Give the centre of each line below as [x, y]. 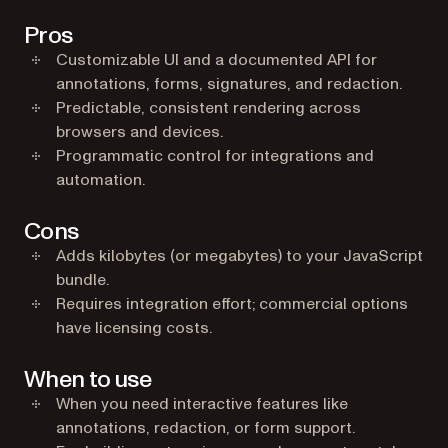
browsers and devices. [139, 132]
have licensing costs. [134, 328]
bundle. [82, 280]
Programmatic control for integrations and [215, 156]
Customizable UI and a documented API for [216, 60]
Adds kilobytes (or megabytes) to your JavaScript [239, 256]
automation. [100, 180]
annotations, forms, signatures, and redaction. [229, 84]
